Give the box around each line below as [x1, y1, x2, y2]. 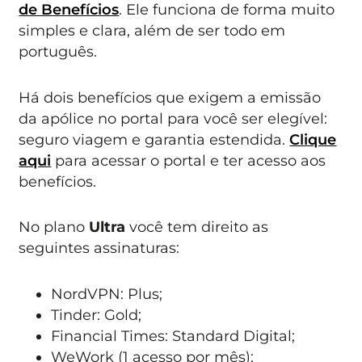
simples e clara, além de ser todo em [19, 22, 286, 40]
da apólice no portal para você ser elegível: [19, 109, 328, 127]
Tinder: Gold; [51, 305, 142, 323]
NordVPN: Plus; [51, 284, 163, 302]
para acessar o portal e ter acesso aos [51, 151, 326, 169]
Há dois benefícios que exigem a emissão [19, 88, 322, 106]
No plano [19, 218, 90, 236]
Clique [289, 130, 337, 148]
